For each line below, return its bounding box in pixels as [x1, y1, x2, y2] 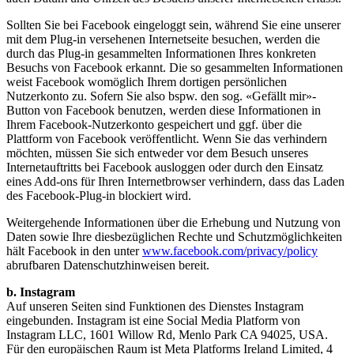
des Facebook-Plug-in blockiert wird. [6, 189, 191, 203]
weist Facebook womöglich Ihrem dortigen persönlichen [6, 75, 287, 89]
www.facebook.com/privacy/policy [142, 244, 318, 258]
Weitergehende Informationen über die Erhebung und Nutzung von [6, 216, 341, 230]
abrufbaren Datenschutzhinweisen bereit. [6, 258, 209, 273]
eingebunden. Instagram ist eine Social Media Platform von [6, 314, 300, 328]
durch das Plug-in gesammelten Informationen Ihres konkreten [6, 47, 316, 61]
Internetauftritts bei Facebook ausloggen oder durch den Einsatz [6, 160, 323, 175]
